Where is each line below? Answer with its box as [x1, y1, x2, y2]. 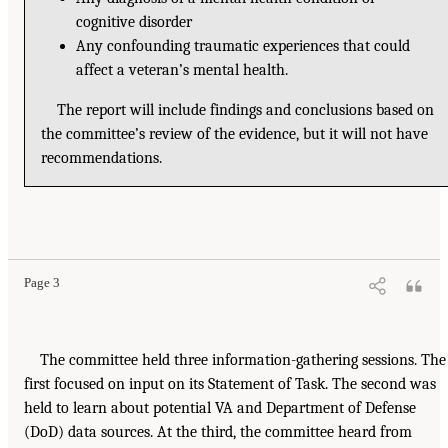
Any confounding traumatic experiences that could [75, 37, 410, 56]
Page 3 [24, 276, 60, 291]
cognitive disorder [75, 13, 192, 32]
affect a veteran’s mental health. [75, 61, 288, 80]
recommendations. [41, 149, 163, 168]
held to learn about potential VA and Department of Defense [24, 399, 416, 418]
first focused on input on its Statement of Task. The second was [24, 375, 436, 394]
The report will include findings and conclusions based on [57, 101, 435, 120]
